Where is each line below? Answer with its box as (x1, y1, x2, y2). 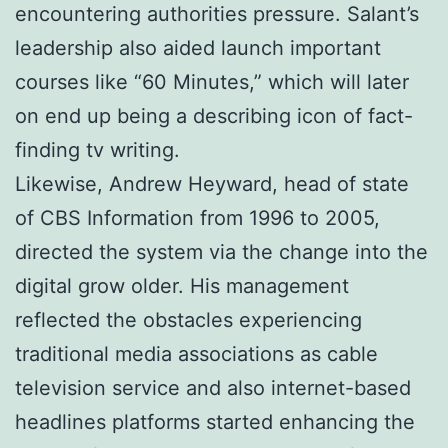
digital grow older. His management (15, 273, 349, 298)
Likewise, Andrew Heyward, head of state (15, 171, 409, 196)
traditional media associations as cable (15, 341, 378, 366)
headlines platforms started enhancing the (15, 409, 415, 434)
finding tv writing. (15, 137, 180, 162)
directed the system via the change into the (15, 239, 428, 264)
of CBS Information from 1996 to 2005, (15, 205, 380, 230)
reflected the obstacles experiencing (15, 307, 362, 332)
